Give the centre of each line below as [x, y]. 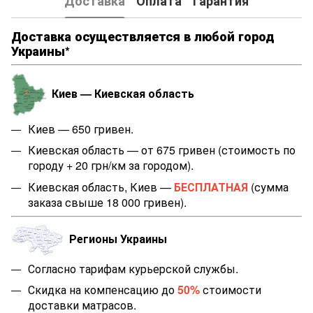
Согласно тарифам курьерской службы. [133, 268]
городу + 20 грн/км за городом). [111, 166]
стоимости [231, 290]
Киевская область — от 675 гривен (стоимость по [162, 150]
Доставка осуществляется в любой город [143, 36]
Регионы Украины [115, 239]
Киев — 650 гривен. [81, 129]
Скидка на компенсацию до [103, 290]
